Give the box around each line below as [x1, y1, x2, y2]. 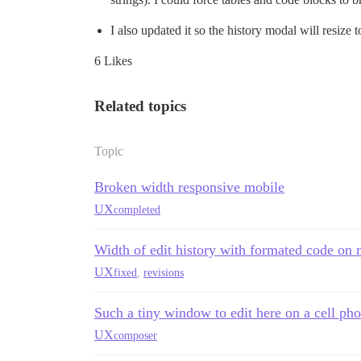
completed [114, 203, 160, 216]
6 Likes [94, 54, 132, 68]
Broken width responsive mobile [94, 179, 284, 196]
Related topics [94, 98, 186, 115]
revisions [143, 266, 184, 279]
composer [114, 329, 157, 342]
